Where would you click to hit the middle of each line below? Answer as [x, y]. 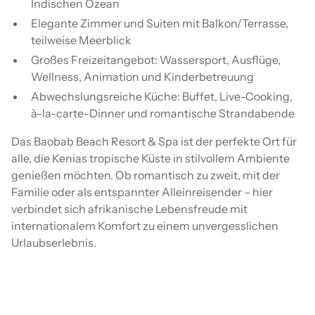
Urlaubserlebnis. [54, 242]
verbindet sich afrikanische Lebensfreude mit [129, 208]
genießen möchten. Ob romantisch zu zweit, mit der [146, 175]
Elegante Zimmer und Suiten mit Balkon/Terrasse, [160, 23]
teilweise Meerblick [81, 40]
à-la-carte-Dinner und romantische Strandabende [163, 113]
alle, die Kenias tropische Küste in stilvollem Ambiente [150, 158]
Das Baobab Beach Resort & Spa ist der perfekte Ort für [154, 141]
